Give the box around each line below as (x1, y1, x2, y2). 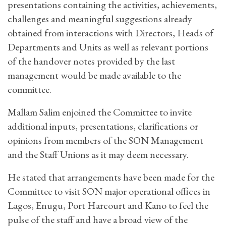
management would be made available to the (8, 69, 181, 82)
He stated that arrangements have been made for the (8, 171, 214, 184)
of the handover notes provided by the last (8, 54, 175, 68)
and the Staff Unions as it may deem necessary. (8, 148, 191, 161)
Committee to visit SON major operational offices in (8, 185, 210, 198)
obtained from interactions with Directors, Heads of (8, 26, 213, 40)
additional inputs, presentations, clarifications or (8, 120, 198, 133)
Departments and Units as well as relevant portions (8, 40, 208, 54)
